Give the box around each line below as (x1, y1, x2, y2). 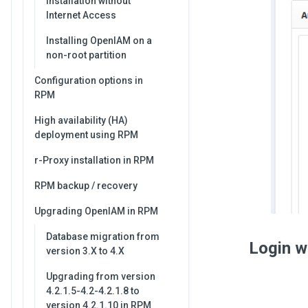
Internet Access (46, 10, 116, 21)
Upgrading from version (46, 271, 155, 282)
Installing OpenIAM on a (46, 35, 152, 46)
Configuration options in (34, 75, 143, 86)
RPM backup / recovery (34, 180, 137, 191)
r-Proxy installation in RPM (34, 155, 154, 166)
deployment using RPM (34, 129, 138, 140)
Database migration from (46, 231, 159, 242)
